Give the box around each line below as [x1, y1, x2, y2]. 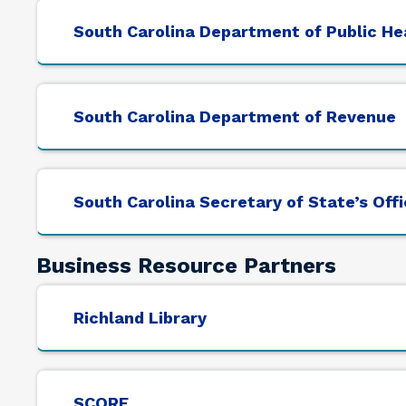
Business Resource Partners [36, 253, 336, 279]
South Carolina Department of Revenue [73, 107, 396, 127]
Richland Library [73, 308, 207, 328]
